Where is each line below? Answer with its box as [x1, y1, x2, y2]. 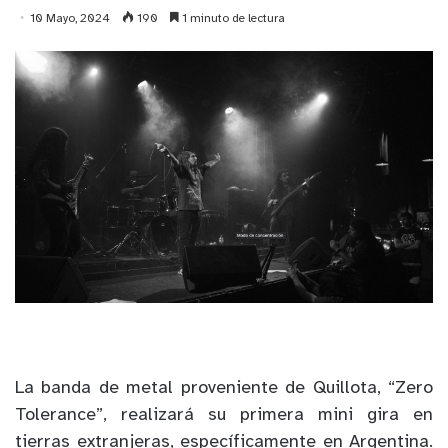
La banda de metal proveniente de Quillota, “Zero [15, 379, 433, 399]
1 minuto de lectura [179, 12, 285, 26]
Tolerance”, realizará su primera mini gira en [15, 406, 433, 426]
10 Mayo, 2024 [30, 12, 110, 26]
